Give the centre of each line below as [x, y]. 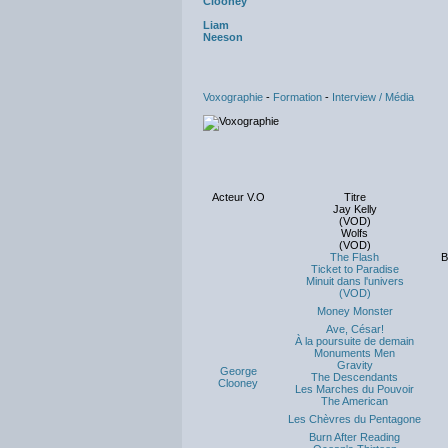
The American [354, 401]
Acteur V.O [238, 197]
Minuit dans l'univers [354, 281]
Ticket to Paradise [354, 269]
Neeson [223, 37]
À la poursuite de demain [354, 341]
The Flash [354, 257]
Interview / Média [373, 97]
